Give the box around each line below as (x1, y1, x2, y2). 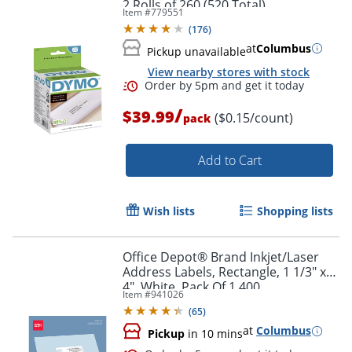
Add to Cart (197, 152, 262, 170)
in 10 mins (185, 326, 243, 342)
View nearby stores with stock (148, 64, 310, 79)
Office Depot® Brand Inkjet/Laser (123, 248, 319, 266)
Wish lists (143, 203, 195, 219)
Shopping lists (257, 203, 333, 219)
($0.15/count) (214, 109, 293, 127)
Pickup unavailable (147, 43, 246, 59)
